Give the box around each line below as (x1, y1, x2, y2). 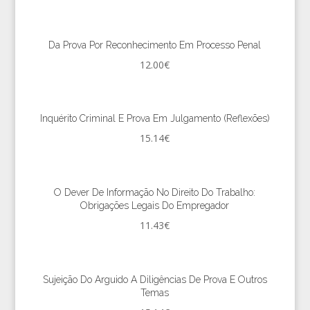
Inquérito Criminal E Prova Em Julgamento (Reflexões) (39, 113, 270, 125)
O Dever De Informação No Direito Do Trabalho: (54, 187, 256, 199)
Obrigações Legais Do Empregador (80, 200, 230, 212)
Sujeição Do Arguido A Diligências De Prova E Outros (42, 273, 267, 285)
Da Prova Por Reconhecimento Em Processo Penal (48, 39, 262, 51)
